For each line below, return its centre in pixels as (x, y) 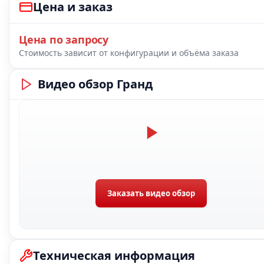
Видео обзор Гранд (95, 84)
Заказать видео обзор (151, 193)
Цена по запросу (64, 39)
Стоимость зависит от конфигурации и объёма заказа (129, 53)
